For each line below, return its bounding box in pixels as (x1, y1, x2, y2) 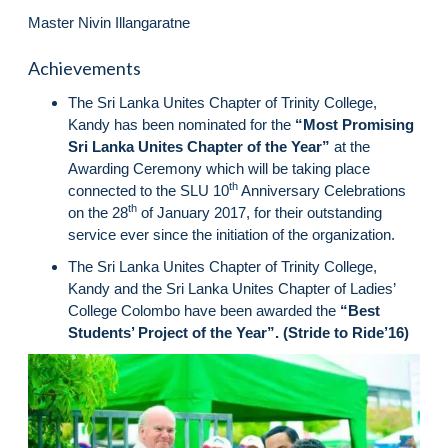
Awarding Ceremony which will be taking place (68, 160, 370, 178)
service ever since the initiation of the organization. (68, 226, 395, 244)
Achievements (28, 57, 141, 80)
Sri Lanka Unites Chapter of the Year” (68, 138, 330, 156)
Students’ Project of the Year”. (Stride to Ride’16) (68, 324, 409, 342)
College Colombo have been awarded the (68, 302, 336, 320)
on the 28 (68, 204, 128, 222)
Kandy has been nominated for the (68, 116, 295, 134)
